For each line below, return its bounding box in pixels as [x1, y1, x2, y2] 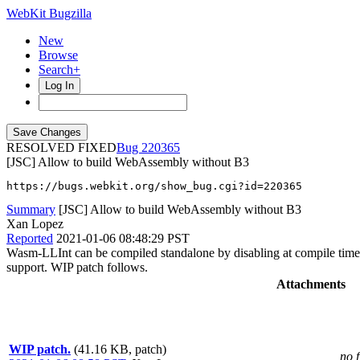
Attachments [276, 277, 346, 291]
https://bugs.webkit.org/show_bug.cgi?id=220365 [6, 180, 302, 192]
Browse [39, 48, 78, 62]
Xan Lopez [6, 217, 63, 231]
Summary [6, 202, 55, 216]
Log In [45, 80, 74, 92]
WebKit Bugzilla [6, 6, 92, 20]
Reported [6, 231, 53, 245]
